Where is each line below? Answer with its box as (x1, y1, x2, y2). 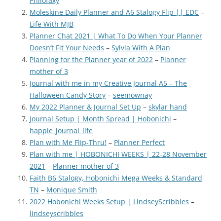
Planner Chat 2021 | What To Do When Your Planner (30, 31, 202, 40)
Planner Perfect (114, 137, 165, 147)
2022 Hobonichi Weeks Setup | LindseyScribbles (30, 196, 189, 206)
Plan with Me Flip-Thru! (30, 137, 107, 147)
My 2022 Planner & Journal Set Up (30, 102, 141, 111)
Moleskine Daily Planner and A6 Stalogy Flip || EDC (30, 7, 199, 17)
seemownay (113, 90, 152, 100)
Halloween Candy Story (30, 90, 106, 100)
